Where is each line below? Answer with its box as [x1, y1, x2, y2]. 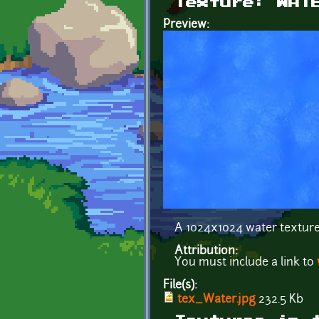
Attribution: [174, 245, 238, 257]
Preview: [163, 19, 212, 31]
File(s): [163, 279, 200, 291]
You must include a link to [174, 256, 317, 268]
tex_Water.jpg [177, 293, 256, 305]
